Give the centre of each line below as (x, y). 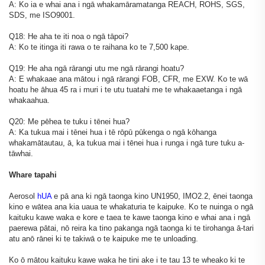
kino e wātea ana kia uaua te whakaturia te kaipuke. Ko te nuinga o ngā (131, 207)
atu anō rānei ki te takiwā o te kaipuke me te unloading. (104, 239)
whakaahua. (29, 101)
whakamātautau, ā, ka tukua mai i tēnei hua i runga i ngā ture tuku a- (127, 143)
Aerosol (23, 196)
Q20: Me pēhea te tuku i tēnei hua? (69, 122)
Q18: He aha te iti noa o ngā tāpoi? (69, 37)
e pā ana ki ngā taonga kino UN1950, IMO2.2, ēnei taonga (153, 196)
